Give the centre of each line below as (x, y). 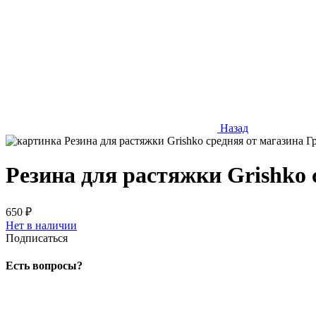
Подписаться (37, 238)
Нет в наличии (41, 225)
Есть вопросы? (44, 266)
